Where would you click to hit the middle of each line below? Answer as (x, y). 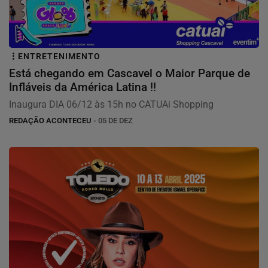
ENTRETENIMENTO (59, 56)
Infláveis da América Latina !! (83, 87)
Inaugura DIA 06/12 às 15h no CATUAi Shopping (111, 104)
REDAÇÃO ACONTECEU (50, 120)
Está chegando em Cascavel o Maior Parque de (130, 73)
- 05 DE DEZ (112, 120)
